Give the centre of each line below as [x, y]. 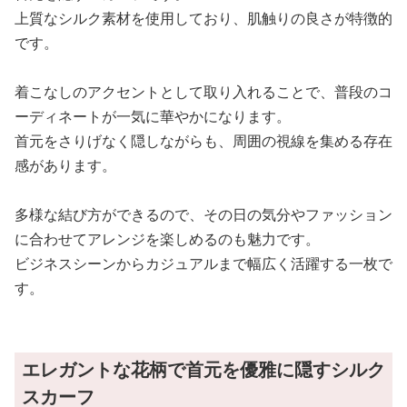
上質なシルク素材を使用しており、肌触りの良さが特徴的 [203, 18]
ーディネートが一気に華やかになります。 [153, 116]
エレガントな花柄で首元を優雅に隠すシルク [203, 369]
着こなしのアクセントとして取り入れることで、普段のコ [203, 91]
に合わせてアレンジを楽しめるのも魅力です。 [167, 238]
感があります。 [65, 165]
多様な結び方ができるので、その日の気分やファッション [203, 214]
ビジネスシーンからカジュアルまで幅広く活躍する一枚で [203, 263]
